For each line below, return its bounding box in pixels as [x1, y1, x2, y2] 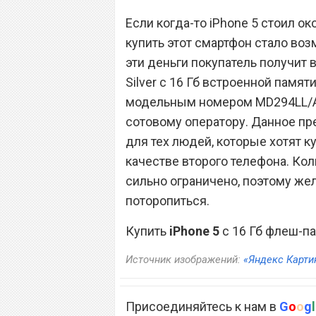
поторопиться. [126, 193, 209, 208]
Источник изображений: [126, 253, 243, 266]
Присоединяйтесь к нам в [126, 298, 279, 314]
